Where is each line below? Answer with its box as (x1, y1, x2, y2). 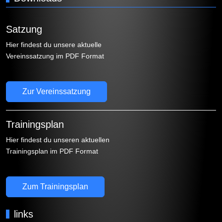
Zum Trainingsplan (22, 182, 88, 191)
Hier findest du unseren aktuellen (6, 136, 110, 144)
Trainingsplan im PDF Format (6, 147, 98, 156)
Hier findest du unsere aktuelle (6, 41, 102, 49)
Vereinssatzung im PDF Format (6, 52, 104, 60)
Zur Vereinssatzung (22, 87, 91, 96)
